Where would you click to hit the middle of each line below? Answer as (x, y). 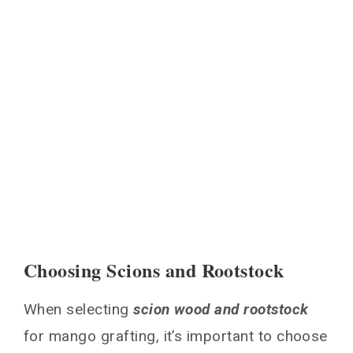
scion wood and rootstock (221, 310)
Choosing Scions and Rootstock (154, 270)
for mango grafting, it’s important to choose (176, 336)
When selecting (79, 310)
